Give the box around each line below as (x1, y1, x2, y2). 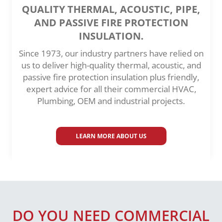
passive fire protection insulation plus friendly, (23, 71, 199, 83)
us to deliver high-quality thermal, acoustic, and (21, 59, 201, 71)
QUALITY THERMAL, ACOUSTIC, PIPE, (22, 2, 200, 16)
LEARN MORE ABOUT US (75, 132, 147, 141)
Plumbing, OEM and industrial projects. (37, 95, 185, 107)
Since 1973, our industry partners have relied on (18, 48, 204, 59)
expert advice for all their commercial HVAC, (26, 83, 196, 95)
